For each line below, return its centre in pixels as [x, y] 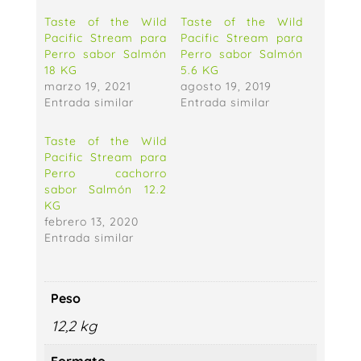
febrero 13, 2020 [91, 222]
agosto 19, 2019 [226, 86]
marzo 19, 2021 [87, 86]
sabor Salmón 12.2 [106, 189]
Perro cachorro [106, 173]
